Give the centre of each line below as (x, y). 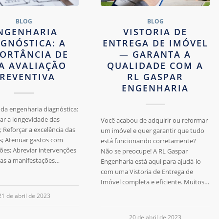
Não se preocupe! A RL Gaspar (144, 151)
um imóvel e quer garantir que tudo (153, 131)
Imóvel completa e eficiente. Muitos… (155, 182)
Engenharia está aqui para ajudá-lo (151, 162)
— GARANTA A (155, 55)
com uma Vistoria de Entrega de (147, 172)
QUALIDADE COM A (155, 66)
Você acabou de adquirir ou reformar (154, 120)
